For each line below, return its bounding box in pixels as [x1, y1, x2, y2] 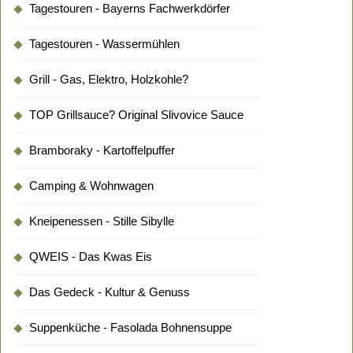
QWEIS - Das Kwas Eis [29, 250, 152, 263]
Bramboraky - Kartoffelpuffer [29, 143, 175, 157]
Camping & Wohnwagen [29, 179, 154, 192]
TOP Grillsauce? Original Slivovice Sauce [29, 108, 243, 121]
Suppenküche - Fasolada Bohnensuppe [29, 321, 232, 334]
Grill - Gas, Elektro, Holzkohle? [29, 72, 188, 86]
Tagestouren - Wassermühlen [29, 37, 180, 50]
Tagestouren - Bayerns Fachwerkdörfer [29, 2, 230, 15]
